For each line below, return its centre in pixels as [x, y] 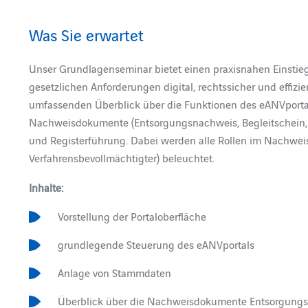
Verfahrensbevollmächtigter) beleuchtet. [121, 157]
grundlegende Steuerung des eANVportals [156, 244]
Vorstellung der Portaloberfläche [132, 216]
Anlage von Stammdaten [115, 272]
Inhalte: [46, 187]
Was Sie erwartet [86, 34]
